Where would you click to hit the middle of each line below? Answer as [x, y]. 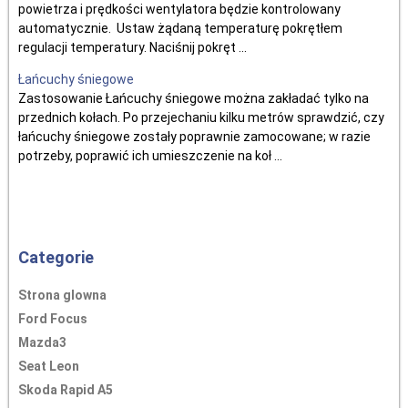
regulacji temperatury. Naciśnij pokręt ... [133, 47]
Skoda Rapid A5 [66, 390]
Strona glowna [62, 295]
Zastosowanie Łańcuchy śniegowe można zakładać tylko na [194, 98]
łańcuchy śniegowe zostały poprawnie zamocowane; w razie [194, 137]
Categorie [56, 257]
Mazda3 [42, 342]
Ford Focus [53, 319]
